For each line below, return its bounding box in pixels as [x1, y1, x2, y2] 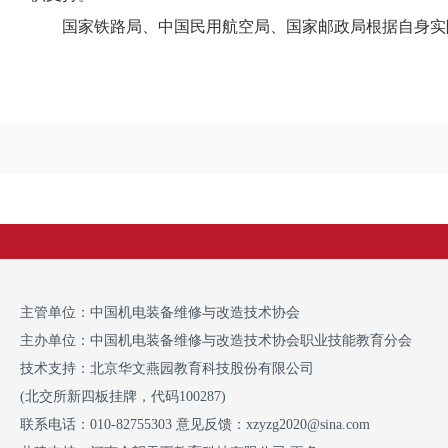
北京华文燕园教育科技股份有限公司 [90, 361, 314, 376]
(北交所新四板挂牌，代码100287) [20, 389, 226, 404]
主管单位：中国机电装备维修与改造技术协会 [20, 305, 300, 320]
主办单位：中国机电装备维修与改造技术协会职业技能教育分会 [20, 333, 412, 348]
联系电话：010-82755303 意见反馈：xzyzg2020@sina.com [20, 417, 370, 432]
